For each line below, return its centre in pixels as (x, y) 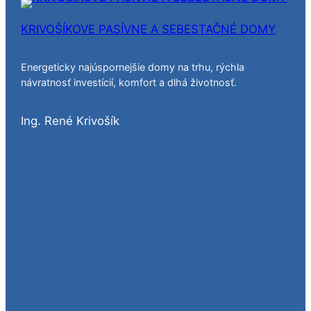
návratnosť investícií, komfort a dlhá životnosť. (129, 83)
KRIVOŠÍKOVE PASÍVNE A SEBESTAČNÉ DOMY (149, 29)
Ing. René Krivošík (70, 121)
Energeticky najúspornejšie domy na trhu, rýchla (133, 67)
